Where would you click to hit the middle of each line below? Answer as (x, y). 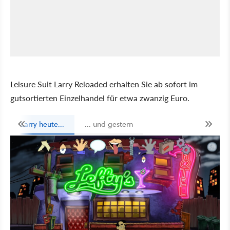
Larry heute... (42, 124)
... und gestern (109, 124)
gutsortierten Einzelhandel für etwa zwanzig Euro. (100, 98)
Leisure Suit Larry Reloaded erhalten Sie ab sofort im (104, 84)
